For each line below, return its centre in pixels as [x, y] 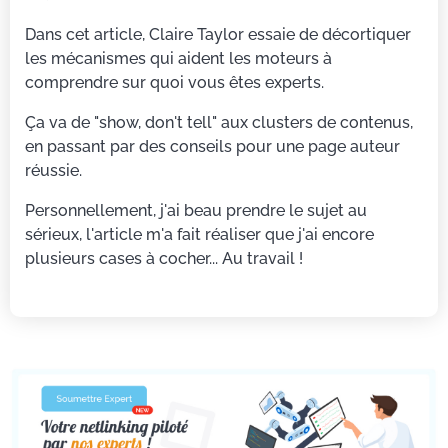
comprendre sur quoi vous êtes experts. [174, 83]
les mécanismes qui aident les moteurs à [178, 59]
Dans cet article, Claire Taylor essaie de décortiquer [218, 35]
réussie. [53, 171]
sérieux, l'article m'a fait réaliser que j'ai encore [199, 235]
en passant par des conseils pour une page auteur [212, 147]
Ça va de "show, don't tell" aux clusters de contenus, [219, 123]
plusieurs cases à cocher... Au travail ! [164, 259]
